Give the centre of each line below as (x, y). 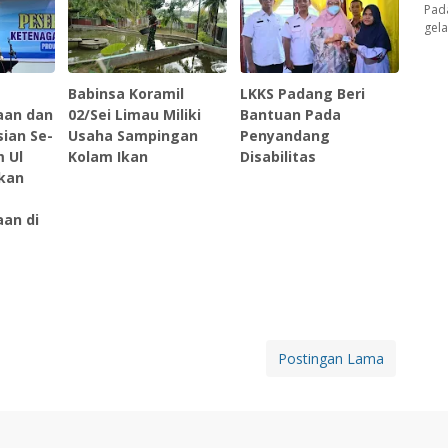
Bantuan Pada (291, 115)
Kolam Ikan (108, 157)
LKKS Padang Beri (303, 94)
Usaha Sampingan (133, 136)
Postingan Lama (331, 359)
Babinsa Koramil (126, 94)
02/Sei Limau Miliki (135, 115)
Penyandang (285, 136)
